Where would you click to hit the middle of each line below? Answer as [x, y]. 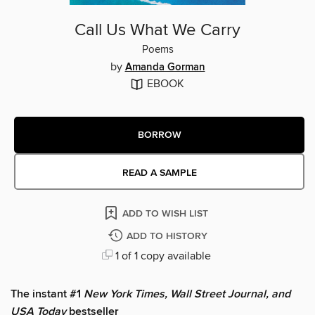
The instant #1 [47, 295]
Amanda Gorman [165, 68]
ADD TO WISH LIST [165, 214]
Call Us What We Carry [157, 31]
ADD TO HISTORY [167, 237]
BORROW [159, 135]
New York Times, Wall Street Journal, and [187, 295]
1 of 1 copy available [161, 256]
